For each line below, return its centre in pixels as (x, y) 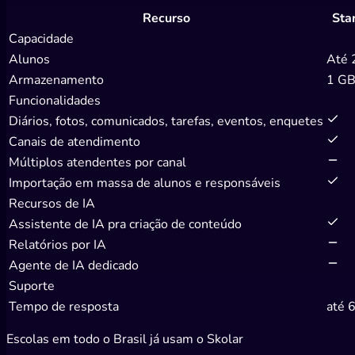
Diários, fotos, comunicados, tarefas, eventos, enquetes (166, 121)
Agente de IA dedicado (74, 265)
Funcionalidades (55, 100)
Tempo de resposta (64, 306)
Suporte (32, 286)
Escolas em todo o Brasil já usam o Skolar (125, 339)
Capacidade (41, 38)
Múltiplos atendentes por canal (97, 162)
